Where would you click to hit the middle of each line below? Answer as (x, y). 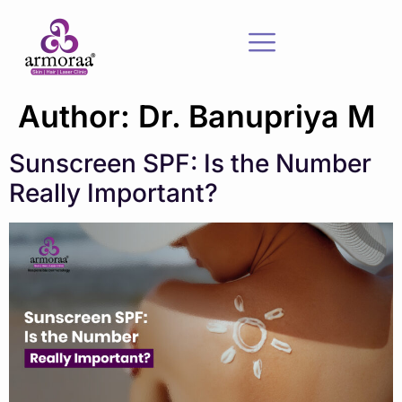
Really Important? (114, 193)
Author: (78, 116)
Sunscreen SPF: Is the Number (190, 163)
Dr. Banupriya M (257, 116)
